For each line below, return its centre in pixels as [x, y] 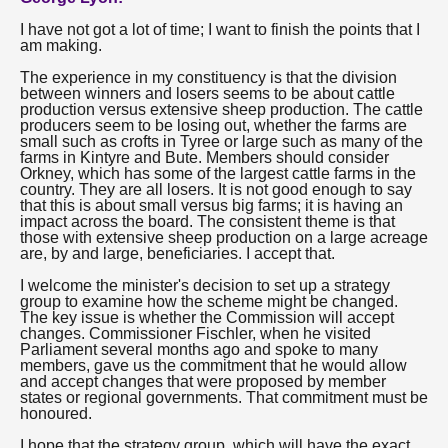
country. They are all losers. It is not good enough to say [216, 189]
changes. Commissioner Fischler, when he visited [195, 333]
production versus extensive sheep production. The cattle [221, 109]
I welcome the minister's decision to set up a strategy [205, 285]
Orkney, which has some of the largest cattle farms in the [218, 173]
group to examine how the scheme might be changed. [209, 301]
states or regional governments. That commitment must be [224, 397]
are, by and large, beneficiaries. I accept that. [177, 253]
